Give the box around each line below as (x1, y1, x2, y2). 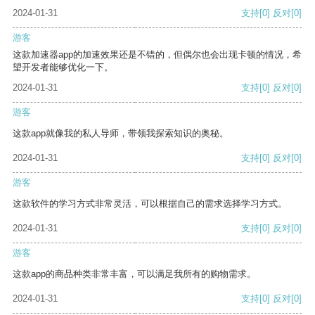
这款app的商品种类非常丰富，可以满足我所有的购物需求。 (13, 269, 256, 280)
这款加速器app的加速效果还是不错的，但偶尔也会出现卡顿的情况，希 (13, 49, 302, 60)
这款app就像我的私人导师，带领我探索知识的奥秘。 (13, 128, 229, 139)
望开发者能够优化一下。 (13, 62, 113, 73)
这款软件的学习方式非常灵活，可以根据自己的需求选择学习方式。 (13, 198, 287, 210)
